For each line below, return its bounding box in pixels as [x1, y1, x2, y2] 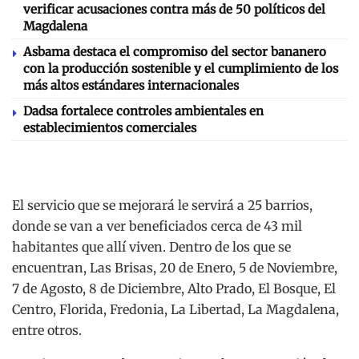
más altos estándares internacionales [23, 77, 239, 93]
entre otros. [12, 321, 82, 338]
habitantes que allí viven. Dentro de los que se [12, 238, 291, 255]
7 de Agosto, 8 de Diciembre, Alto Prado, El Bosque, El [12, 280, 336, 296]
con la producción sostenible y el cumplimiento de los [23, 60, 338, 76]
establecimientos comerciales [23, 119, 196, 135]
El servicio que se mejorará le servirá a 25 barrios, [12, 196, 313, 213]
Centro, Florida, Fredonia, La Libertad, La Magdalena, [12, 301, 339, 317]
